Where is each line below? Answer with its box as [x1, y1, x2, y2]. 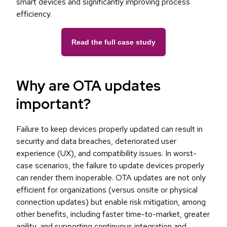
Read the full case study [71, 38, 156, 47]
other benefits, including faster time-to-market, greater [16, 209, 210, 220]
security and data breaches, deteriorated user [16, 136, 176, 147]
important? [16, 94, 91, 114]
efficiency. [16, 9, 54, 20]
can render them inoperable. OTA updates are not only [16, 172, 206, 183]
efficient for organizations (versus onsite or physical [16, 184, 198, 196]
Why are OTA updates [16, 76, 161, 96]
